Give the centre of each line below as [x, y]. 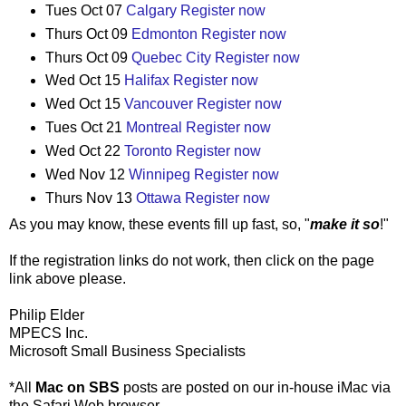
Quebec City [171, 57]
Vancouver [158, 104]
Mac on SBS [77, 388]
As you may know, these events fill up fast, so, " [159, 225]
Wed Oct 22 [84, 151]
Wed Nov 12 [87, 175]
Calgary [151, 10]
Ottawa [158, 198]
